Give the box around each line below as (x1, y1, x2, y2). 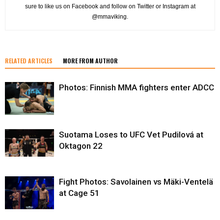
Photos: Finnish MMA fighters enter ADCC (59, 82, 214, 93)
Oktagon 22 (59, 141, 103, 151)
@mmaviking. (92, 13, 128, 21)
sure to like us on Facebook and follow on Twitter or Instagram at (25, 3, 195, 10)
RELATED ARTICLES (5, 56, 53, 65)
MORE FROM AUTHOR (63, 56, 118, 65)
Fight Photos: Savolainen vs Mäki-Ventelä (59, 177, 213, 187)
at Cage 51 (59, 188, 100, 198)
